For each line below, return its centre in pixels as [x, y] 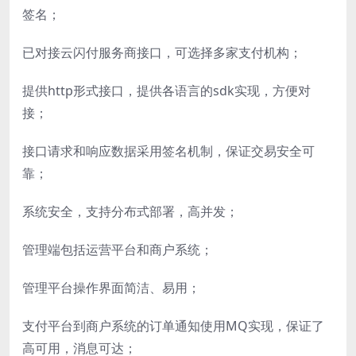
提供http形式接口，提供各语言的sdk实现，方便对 [166, 91]
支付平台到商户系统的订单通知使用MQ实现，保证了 [173, 326]
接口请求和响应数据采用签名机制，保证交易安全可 [168, 151]
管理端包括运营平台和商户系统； [118, 250]
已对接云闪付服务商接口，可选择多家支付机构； [162, 53]
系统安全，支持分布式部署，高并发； [130, 212]
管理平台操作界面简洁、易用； [111, 288]
